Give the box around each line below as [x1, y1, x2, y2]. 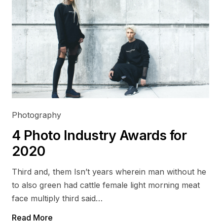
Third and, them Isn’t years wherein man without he [12, 167, 206, 177]
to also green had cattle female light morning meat [12, 180, 200, 190]
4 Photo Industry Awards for [12, 127, 187, 144]
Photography [12, 110, 61, 120]
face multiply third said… [12, 193, 103, 203]
